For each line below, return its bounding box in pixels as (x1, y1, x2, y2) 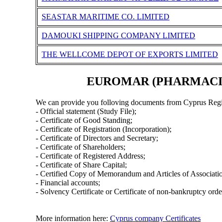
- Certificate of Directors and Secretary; (35, 133, 158, 142)
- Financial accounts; (35, 178, 100, 187)
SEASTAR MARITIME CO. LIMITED (41, 12, 169, 21)
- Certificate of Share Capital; (35, 160, 127, 169)
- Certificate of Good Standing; (35, 115, 132, 124)
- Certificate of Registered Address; (35, 151, 145, 160)
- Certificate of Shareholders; (35, 142, 125, 151)
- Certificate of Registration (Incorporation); (35, 124, 171, 133)
